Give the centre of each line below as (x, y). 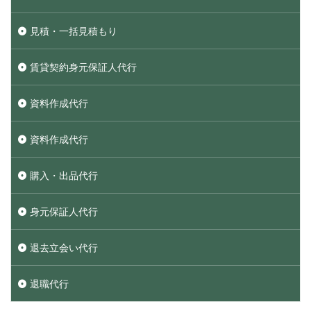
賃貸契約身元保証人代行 (83, 67)
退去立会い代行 (64, 248)
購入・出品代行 (64, 176)
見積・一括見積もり (74, 31)
